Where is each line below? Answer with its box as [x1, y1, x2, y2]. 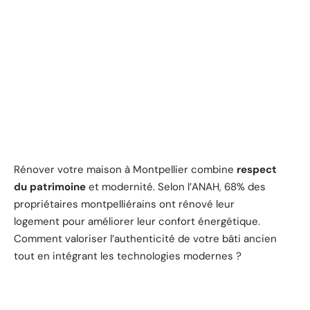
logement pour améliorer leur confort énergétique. [14, 214, 260, 228]
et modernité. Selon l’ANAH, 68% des [86, 179, 266, 194]
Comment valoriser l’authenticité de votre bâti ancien [14, 231, 277, 246]
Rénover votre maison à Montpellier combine [14, 162, 237, 176]
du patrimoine [14, 179, 86, 194]
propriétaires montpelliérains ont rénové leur [14, 197, 235, 211]
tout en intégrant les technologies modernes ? [14, 248, 244, 263]
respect [237, 162, 277, 176]
